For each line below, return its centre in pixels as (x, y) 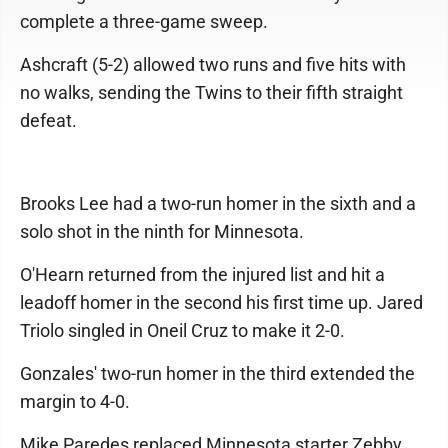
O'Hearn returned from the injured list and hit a (202, 275)
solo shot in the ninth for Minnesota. (162, 232)
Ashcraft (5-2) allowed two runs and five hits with (213, 65)
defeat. (48, 121)
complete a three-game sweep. (144, 22)
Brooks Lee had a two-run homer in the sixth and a (218, 204)
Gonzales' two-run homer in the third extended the (217, 374)
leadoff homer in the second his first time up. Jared (221, 303)
